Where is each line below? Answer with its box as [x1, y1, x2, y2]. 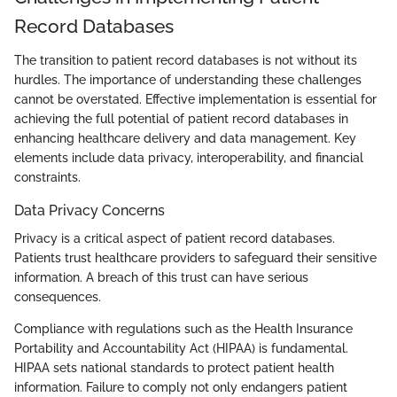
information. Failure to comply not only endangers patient [14, 380, 347, 394]
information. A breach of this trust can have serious [14, 270, 308, 284]
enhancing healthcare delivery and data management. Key [14, 130, 356, 145]
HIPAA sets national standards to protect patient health [14, 361, 334, 375]
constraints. [14, 169, 81, 184]
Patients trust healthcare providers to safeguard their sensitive [14, 251, 377, 265]
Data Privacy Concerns [14, 201, 165, 219]
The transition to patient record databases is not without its [14, 52, 357, 67]
